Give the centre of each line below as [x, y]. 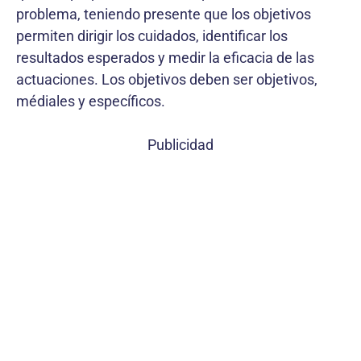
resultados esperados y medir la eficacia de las [165, 58]
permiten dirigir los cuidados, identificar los [152, 36]
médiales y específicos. [91, 101]
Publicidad [180, 145]
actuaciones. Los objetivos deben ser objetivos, [167, 79]
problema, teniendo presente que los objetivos [164, 14]
